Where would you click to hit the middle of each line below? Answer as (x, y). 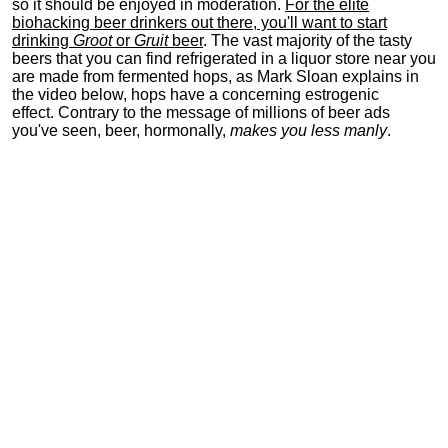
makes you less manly (308, 130)
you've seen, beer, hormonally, (121, 130)
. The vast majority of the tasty (307, 40)
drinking (42, 40)
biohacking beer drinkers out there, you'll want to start (199, 22)
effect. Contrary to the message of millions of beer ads (201, 112)
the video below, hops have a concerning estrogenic (195, 94)
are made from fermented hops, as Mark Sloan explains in (215, 76)
